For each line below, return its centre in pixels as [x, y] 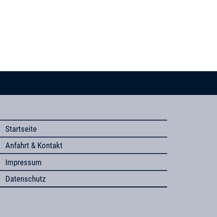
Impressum [24, 162]
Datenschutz [26, 179]
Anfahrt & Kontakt [34, 146]
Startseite [21, 129]
